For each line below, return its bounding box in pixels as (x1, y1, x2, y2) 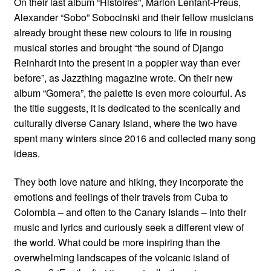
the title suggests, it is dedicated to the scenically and (13, 100, 240, 115)
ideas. (13, 146, 40, 160)
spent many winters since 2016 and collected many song (13, 131, 256, 145)
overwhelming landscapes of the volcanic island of (13, 250, 229, 265)
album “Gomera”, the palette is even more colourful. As (13, 85, 246, 100)
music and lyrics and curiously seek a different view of (13, 220, 244, 235)
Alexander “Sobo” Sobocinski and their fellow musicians (13, 10, 253, 24)
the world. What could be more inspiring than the (13, 235, 220, 250)
